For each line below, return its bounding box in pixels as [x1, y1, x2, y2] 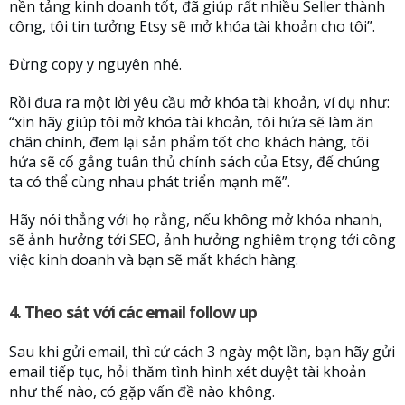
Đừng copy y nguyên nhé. [9, 54, 182, 75]
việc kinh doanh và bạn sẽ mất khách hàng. [9, 250, 298, 270]
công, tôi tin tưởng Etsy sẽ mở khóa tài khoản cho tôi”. [9, 16, 375, 37]
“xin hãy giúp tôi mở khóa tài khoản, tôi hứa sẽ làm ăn [9, 112, 373, 133]
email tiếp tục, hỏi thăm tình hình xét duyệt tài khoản [9, 362, 366, 382]
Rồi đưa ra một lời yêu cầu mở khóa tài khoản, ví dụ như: [9, 92, 390, 113]
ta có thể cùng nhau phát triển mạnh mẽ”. [9, 172, 290, 193]
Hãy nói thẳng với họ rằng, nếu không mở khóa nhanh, [9, 210, 382, 231]
